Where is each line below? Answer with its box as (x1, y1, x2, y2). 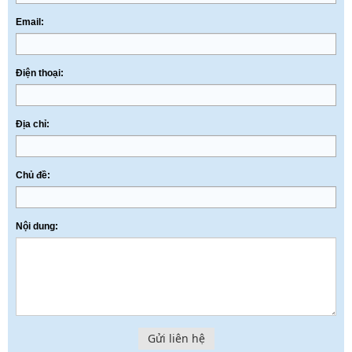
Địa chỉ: (16, 119, 49, 130)
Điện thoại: (16, 68, 64, 79)
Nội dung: (16, 221, 58, 232)
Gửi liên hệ (147, 331, 205, 346)
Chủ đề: (16, 170, 50, 181)
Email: (16, 16, 44, 27)
